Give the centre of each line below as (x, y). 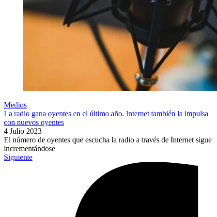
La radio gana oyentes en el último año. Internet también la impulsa (106, 114)
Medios (15, 105)
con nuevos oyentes (34, 123)
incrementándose (30, 149)
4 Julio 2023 (23, 131)
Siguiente (18, 157)
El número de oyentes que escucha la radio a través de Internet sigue (108, 140)
